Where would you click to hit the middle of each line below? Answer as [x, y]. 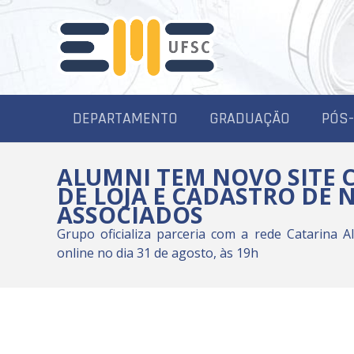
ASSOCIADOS [130, 215]
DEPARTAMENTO [125, 119]
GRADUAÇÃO [250, 119]
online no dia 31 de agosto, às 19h [158, 253]
